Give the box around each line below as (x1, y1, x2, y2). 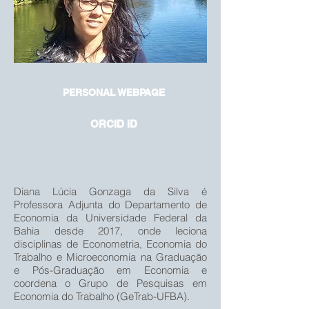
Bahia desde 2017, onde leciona (14, 224, 207, 237)
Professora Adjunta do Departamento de (14, 198, 207, 211)
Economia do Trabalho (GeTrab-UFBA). (14, 290, 190, 303)
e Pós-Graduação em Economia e (14, 263, 207, 277)
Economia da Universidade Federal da (14, 211, 207, 224)
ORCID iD (90, 118, 137, 130)
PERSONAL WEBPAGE (62, 87, 165, 98)
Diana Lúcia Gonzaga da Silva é (14, 185, 207, 198)
